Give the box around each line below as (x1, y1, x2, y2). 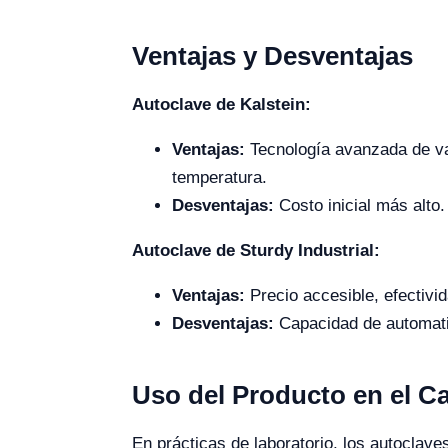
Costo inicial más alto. (274, 196, 445, 215)
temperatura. (172, 168, 267, 187)
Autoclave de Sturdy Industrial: (132, 241, 380, 260)
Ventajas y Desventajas (132, 41, 413, 71)
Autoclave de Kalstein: (132, 95, 311, 114)
